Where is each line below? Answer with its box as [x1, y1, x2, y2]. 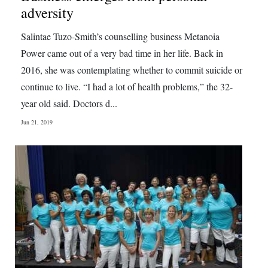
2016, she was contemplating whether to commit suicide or [21, 63, 242, 76]
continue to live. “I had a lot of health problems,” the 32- [21, 80, 233, 93]
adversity [21, 3, 74, 22]
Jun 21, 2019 [21, 118, 53, 126]
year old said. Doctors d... [21, 97, 117, 109]
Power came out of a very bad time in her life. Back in [21, 47, 223, 59]
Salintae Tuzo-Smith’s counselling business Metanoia [21, 30, 220, 42]
